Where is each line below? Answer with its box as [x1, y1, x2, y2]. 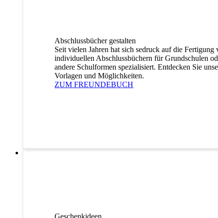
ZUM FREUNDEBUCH [54, 80, 133, 89]
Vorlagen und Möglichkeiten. [54, 71, 144, 80]
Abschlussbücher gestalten [54, 36, 136, 45]
